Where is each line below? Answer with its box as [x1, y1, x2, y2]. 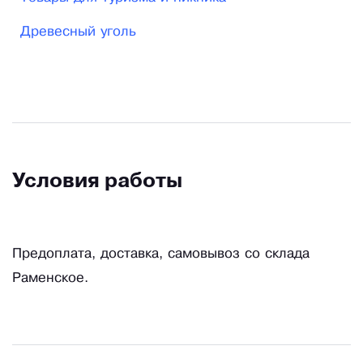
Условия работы [12, 173, 182, 192]
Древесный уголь [20, 26, 136, 39]
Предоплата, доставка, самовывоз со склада [12, 248, 310, 261]
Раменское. [12, 272, 88, 285]
